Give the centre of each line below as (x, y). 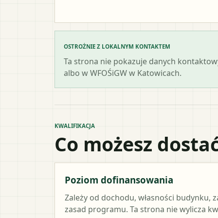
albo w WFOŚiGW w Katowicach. (123, 73)
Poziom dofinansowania (119, 180)
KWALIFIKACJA (75, 126)
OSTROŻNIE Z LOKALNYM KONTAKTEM (117, 46)
